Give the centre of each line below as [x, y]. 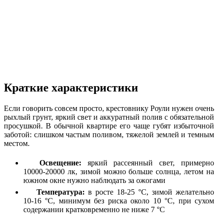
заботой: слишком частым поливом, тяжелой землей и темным [109, 134]
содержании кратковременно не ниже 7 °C [94, 209]
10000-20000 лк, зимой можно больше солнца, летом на [119, 171]
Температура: [61, 192]
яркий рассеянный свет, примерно [148, 163]
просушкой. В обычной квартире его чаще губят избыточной [109, 126]
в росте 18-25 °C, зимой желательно [149, 192]
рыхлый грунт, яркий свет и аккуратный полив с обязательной [109, 117]
